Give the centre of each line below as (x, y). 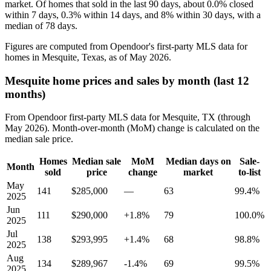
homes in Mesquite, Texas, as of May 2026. (88, 57)
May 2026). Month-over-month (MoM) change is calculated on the (132, 128)
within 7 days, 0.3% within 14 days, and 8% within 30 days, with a (133, 15)
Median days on (198, 162)
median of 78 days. (41, 25)
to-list (250, 172)
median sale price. (39, 139)
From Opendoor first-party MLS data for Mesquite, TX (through (128, 117)
